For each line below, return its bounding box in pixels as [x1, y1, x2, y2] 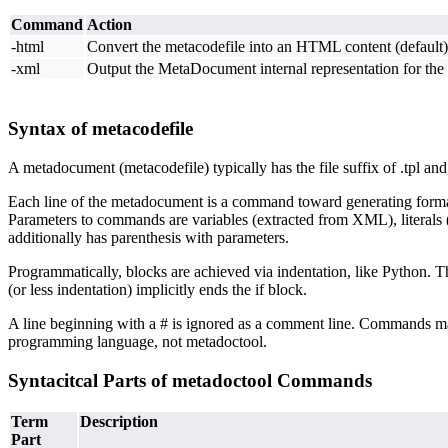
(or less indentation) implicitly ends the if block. [8, 280, 307, 298]
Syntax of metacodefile [8, 118, 193, 140]
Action [87, 16, 132, 34]
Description [80, 413, 158, 431]
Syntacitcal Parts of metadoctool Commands [8, 369, 372, 391]
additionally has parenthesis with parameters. [8, 228, 289, 246]
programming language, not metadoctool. [8, 332, 267, 350]
